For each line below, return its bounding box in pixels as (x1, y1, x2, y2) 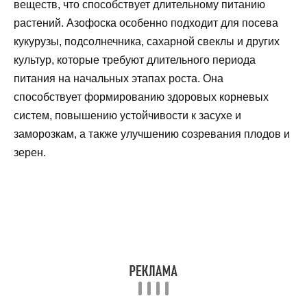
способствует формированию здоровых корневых (14, 91, 269, 103)
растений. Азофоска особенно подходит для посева (14, 17, 278, 29)
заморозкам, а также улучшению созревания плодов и (14, 128, 290, 140)
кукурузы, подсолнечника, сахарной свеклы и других (14, 36, 280, 48)
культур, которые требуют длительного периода (14, 54, 256, 66)
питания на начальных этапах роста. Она (14, 73, 223, 85)
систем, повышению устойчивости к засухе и (14, 110, 241, 122)
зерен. (14, 147, 46, 159)
